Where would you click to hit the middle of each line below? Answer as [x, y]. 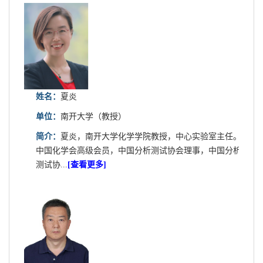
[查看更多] [87, 165]
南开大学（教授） [93, 117]
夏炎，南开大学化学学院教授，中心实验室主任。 [151, 137]
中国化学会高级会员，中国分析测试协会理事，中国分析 [139, 151]
